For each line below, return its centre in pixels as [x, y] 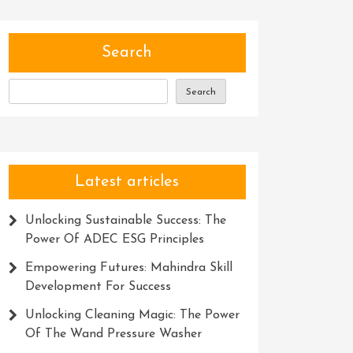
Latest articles [127, 182]
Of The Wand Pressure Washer [113, 334]
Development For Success [98, 287]
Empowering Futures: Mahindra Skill [128, 268]
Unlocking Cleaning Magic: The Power [132, 315]
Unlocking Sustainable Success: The [125, 221]
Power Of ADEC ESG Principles [114, 240]
